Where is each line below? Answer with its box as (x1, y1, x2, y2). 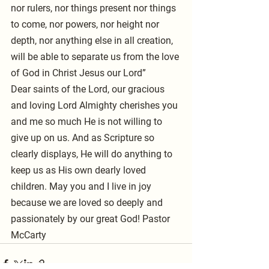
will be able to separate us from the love (11, 51, 181, 63)
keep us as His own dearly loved (11, 165, 148, 177)
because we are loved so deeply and (11, 197, 165, 209)
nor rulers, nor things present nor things (11, 2, 178, 14)
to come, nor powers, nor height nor (11, 19, 162, 31)
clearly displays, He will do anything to (11, 148, 175, 160)
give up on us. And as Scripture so (11, 132, 157, 144)
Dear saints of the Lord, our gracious (11, 83, 167, 95)
